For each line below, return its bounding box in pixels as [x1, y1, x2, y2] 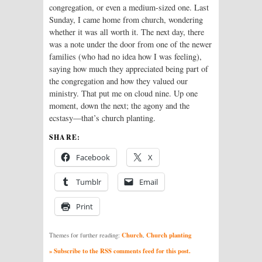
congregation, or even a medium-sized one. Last [49, 1, 209, 13]
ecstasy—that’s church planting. [49, 112, 156, 123]
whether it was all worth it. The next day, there [49, 26, 204, 37]
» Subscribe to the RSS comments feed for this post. [49, 246, 191, 256]
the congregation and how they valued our [49, 75, 188, 87]
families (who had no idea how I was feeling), [49, 50, 202, 62]
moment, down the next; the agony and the [49, 99, 189, 111]
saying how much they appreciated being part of [49, 63, 208, 74]
